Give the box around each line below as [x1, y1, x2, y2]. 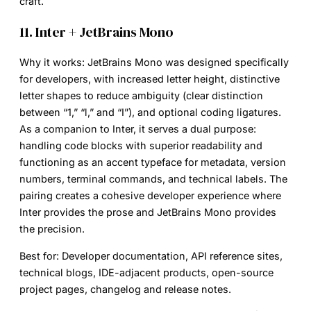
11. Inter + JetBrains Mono [19, 22, 174, 42]
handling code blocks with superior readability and [19, 140, 262, 152]
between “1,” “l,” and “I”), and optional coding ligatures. [19, 106, 281, 119]
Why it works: [19, 56, 85, 69]
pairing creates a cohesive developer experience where [19, 190, 281, 202]
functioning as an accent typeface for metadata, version [19, 156, 286, 169]
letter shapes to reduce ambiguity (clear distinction [19, 90, 263, 102]
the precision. [19, 223, 85, 235]
